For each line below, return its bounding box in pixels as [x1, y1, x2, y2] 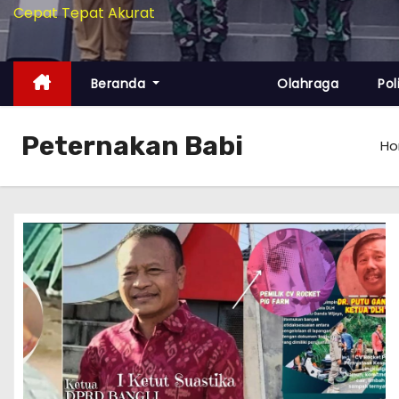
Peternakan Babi [21, 130, 243, 162]
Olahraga [277, 75, 339, 93]
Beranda [90, 75, 150, 93]
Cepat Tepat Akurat [13, 3, 155, 23]
